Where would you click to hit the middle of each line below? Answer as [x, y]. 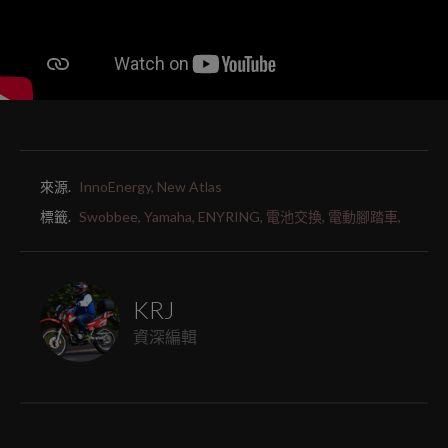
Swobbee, [110, 216]
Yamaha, [169, 216]
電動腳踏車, [364, 216]
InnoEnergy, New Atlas [150, 186]
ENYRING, [230, 216]
